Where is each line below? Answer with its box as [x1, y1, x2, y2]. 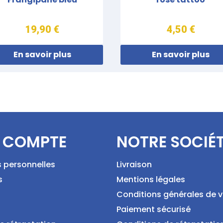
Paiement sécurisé [116, 203, 191, 215]
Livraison [116, 158, 152, 170]
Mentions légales [116, 173, 185, 185]
